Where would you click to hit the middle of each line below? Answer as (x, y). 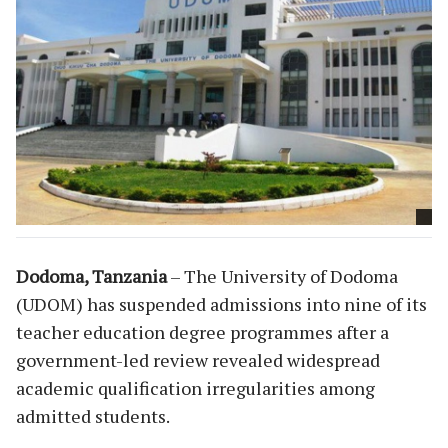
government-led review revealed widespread (198, 359)
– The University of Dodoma (282, 275)
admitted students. (93, 415)
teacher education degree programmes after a (202, 331)
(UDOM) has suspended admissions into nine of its (221, 303)
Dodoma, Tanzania (91, 275)
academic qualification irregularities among (195, 387)
